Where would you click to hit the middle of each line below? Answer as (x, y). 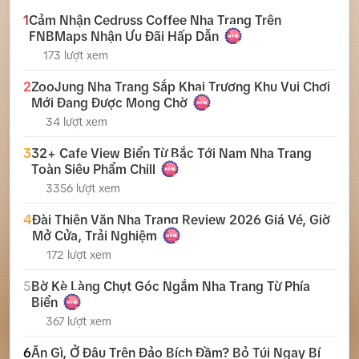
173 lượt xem (75, 56)
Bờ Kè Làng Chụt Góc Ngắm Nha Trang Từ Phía (171, 286)
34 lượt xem (76, 122)
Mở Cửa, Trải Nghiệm (95, 236)
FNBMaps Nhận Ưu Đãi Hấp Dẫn (124, 36)
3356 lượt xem (83, 189)
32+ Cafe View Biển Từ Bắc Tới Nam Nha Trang (171, 153)
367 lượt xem (78, 322)
